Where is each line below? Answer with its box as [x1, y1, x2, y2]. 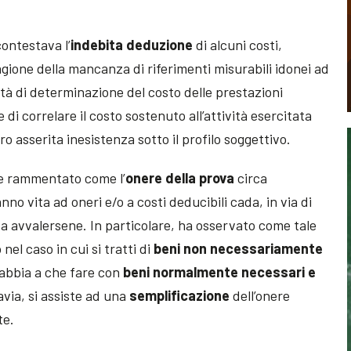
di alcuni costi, [193, 35, 283, 53]
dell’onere [230, 286, 291, 304]
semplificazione [129, 286, 230, 304]
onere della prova [125, 168, 235, 186]
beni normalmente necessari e [123, 262, 317, 280]
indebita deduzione [71, 35, 194, 53]
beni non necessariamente [154, 239, 324, 257]
